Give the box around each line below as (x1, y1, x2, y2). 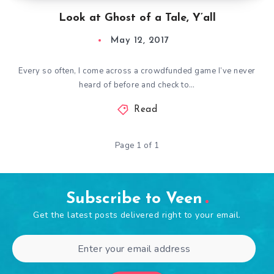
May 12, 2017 (110, 36, 169, 45)
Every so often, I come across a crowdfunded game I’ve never (18, 65, 256, 76)
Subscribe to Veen (65, 191, 202, 207)
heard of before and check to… (79, 80, 195, 91)
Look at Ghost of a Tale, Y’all (58, 12, 216, 24)
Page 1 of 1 (114, 140, 160, 151)
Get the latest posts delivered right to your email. (33, 209, 241, 221)
